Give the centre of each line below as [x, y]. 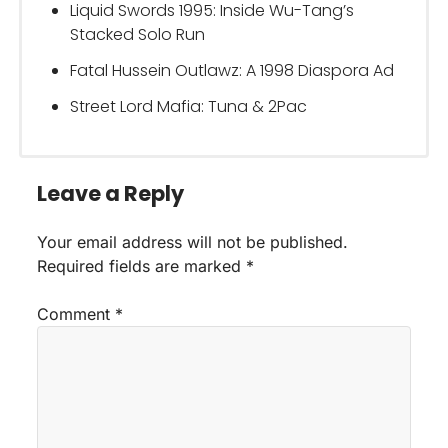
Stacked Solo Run [137, 34]
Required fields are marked [142, 265]
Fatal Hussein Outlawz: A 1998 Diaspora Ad [231, 70]
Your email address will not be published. [193, 241]
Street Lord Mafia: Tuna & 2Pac [188, 106]
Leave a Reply [111, 193]
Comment [76, 313]
